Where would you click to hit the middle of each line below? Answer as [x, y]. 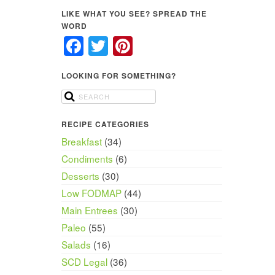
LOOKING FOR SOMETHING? [118, 75]
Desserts [80, 175]
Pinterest [171, 46]
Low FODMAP [91, 192]
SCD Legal [84, 261]
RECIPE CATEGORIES [105, 124]
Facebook [126, 46]
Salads [76, 244]
